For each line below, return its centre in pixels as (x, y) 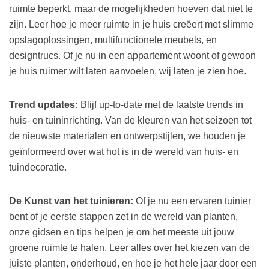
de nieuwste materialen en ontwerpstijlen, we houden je (127, 136)
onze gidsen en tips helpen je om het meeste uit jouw (122, 232)
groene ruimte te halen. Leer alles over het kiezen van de (129, 248)
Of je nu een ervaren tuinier (193, 201)
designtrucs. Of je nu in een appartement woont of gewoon (132, 56)
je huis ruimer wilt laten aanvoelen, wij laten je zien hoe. (128, 71)
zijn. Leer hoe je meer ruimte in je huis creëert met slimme (131, 25)
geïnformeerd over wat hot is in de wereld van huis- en (124, 152)
